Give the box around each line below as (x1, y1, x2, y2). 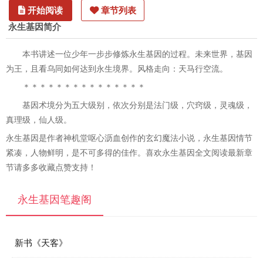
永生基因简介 (8, 22, 61, 32)
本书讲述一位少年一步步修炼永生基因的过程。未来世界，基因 (22, 49, 252, 59)
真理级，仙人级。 (6, 115, 72, 124)
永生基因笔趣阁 (18, 194, 92, 205)
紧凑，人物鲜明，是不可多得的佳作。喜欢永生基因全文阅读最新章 (6, 148, 252, 157)
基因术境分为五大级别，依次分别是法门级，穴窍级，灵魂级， (22, 100, 252, 110)
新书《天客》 (15, 238, 68, 248)
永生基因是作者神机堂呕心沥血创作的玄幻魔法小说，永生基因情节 (6, 133, 252, 143)
